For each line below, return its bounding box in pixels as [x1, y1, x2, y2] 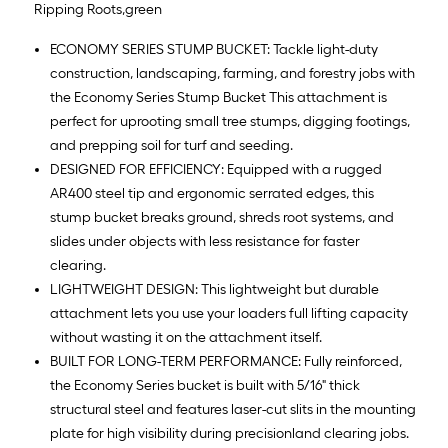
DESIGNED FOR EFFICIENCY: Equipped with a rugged [50, 161, 382, 178]
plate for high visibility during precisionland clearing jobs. [50, 425, 409, 442]
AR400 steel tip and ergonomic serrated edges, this [50, 185, 374, 202]
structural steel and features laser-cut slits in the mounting [50, 401, 416, 418]
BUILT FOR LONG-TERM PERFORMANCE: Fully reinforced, [50, 353, 402, 370]
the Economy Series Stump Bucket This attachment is [50, 89, 387, 106]
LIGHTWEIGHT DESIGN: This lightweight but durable [50, 281, 379, 298]
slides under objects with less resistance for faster [50, 233, 360, 250]
